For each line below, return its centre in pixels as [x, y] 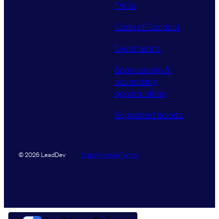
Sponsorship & [142, 69]
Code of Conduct [147, 26]
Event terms [138, 48]
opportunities [140, 93]
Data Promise [100, 154]
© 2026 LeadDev [42, 154]
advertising [136, 81]
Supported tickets [149, 114]
